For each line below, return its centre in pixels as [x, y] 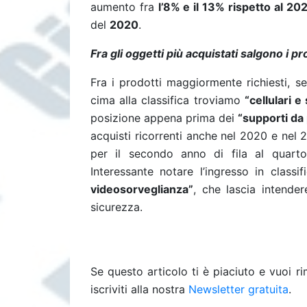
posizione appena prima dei [162, 118]
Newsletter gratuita [238, 289]
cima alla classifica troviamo [165, 100]
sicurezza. [116, 207]
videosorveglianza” [142, 189]
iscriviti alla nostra [139, 289]
